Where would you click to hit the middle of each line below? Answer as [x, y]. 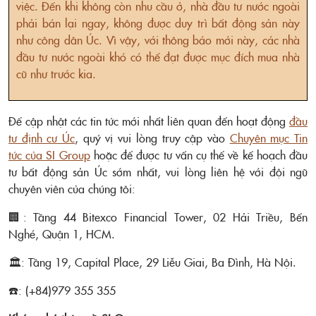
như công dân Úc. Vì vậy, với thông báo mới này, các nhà [158, 40]
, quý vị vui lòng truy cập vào [152, 138]
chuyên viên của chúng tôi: [72, 189]
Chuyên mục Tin [269, 138]
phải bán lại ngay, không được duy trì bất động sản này [158, 23]
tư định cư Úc [42, 138]
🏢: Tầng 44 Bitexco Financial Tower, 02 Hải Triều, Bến [158, 217]
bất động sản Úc [65, 172]
